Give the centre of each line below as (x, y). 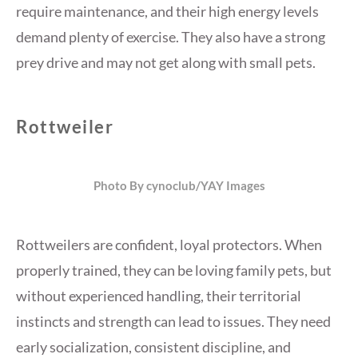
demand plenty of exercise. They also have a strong (171, 36)
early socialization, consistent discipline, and (153, 346)
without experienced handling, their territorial (159, 295)
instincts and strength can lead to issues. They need (173, 321)
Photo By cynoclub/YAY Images (179, 185)
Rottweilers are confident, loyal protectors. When (169, 244)
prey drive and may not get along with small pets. (166, 62)
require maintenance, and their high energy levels (167, 11)
